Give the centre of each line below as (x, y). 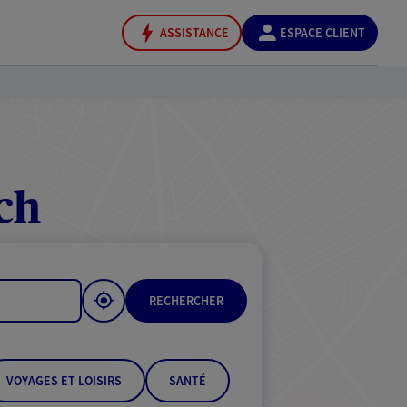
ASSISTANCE (194, 33)
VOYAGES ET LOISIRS (64, 381)
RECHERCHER (186, 301)
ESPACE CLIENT (323, 33)
